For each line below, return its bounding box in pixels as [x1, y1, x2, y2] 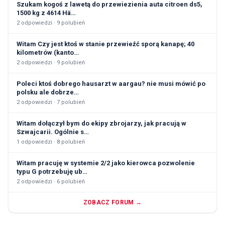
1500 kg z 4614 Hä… [17, 9, 76, 17]
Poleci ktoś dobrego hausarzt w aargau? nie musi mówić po [17, 80, 205, 88]
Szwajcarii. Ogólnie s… [17, 128, 89, 136]
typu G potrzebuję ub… [17, 168, 87, 176]
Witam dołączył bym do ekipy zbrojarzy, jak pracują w [17, 120, 186, 128]
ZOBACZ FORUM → [83, 199, 142, 206]
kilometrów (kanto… [17, 49, 79, 57]
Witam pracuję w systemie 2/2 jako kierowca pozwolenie [17, 159, 195, 167]
